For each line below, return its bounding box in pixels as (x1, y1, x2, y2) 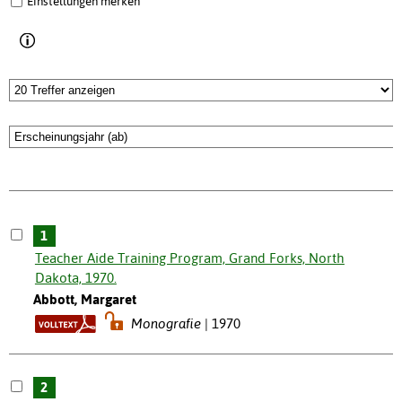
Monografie (131, 316, 202, 332)
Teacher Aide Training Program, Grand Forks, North (34, 250, 345, 267)
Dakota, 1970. (34, 270, 117, 286)
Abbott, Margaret (32, 292, 136, 308)
